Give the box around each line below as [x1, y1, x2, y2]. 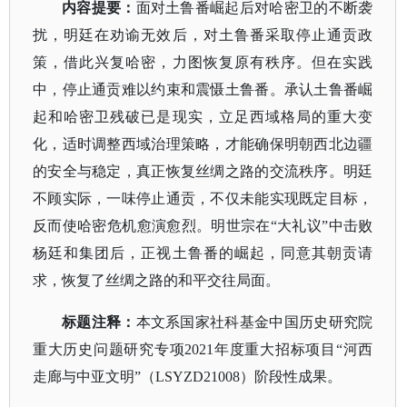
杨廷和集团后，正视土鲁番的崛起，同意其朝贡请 [33, 245, 373, 261]
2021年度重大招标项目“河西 [184, 342, 373, 357]
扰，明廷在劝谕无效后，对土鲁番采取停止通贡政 [33, 27, 373, 43]
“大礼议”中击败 [270, 218, 373, 233]
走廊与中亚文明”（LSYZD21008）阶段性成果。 [33, 369, 342, 384]
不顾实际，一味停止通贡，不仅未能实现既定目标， [33, 191, 373, 206]
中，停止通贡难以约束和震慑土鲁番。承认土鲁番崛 [33, 82, 373, 97]
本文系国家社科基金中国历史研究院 [135, 314, 373, 330]
